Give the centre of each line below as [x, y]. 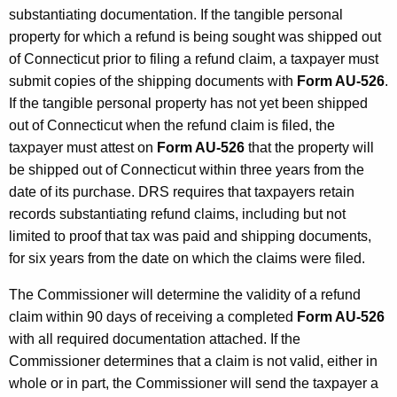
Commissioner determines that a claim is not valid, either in [193, 361]
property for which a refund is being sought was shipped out [195, 36]
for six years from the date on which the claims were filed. [187, 258]
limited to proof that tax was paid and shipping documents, [190, 236]
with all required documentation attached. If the [155, 339]
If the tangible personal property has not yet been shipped [188, 103]
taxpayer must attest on [83, 147]
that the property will [309, 147]
